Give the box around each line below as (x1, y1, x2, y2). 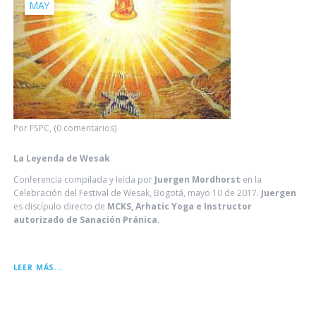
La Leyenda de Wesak (13, 152, 110, 164)
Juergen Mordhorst (154, 173, 241, 186)
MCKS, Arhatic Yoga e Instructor (104, 200, 252, 212)
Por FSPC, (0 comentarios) (13, 121, 116, 134)
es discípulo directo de (13, 200, 105, 212)
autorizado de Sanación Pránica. (13, 213, 160, 226)
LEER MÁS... (13, 262, 63, 273)
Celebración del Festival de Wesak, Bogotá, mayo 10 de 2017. (13, 186, 261, 199)
